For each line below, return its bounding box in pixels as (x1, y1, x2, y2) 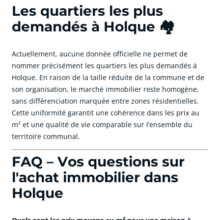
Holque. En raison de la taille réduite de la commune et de (12, 73, 204, 82)
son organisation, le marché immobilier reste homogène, (12, 84, 199, 94)
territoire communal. (12, 132, 80, 141)
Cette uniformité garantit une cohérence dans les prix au (12, 108, 199, 118)
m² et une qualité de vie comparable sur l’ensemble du (12, 120, 192, 130)
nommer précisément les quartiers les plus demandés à (12, 61, 197, 71)
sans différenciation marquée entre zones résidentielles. (12, 96, 199, 106)
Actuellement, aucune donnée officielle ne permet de (12, 49, 188, 59)
